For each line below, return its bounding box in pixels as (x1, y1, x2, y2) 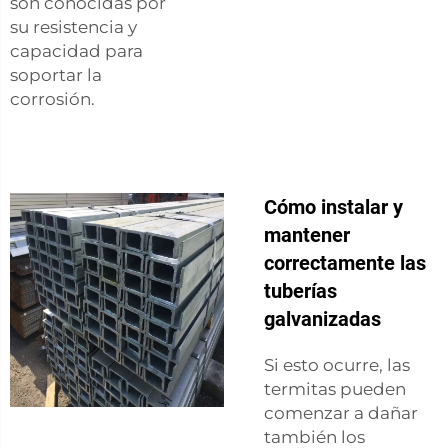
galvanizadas (264, 306, 381, 331)
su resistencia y (10, 16, 137, 37)
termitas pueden (264, 378, 406, 399)
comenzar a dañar (264, 402, 418, 423)
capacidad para (10, 40, 143, 61)
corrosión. (10, 88, 95, 109)
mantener (264, 222, 350, 247)
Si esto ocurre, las (264, 354, 410, 375)
